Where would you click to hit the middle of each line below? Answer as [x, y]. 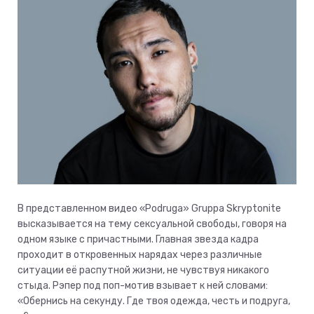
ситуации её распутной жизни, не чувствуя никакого [143, 270]
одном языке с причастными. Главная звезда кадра [138, 239]
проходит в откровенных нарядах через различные [140, 254]
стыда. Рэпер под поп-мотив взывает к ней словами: [143, 285]
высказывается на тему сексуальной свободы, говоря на [152, 224]
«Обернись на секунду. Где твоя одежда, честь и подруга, [154, 301]
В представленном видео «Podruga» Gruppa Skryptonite [149, 208]
